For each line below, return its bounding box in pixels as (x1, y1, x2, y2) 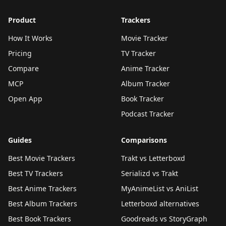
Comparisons (121, 135, 167, 145)
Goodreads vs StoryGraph (121, 214, 207, 224)
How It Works (8, 33, 52, 43)
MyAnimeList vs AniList (121, 184, 198, 194)
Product (8, 15, 36, 25)
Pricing (8, 48, 32, 59)
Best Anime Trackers (8, 184, 77, 194)
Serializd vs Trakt (121, 168, 178, 179)
